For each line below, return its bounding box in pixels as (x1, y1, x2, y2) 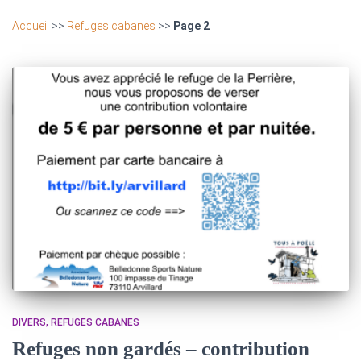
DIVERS (12, 317, 46, 329)
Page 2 (173, 19, 210, 32)
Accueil (12, 19, 49, 32)
